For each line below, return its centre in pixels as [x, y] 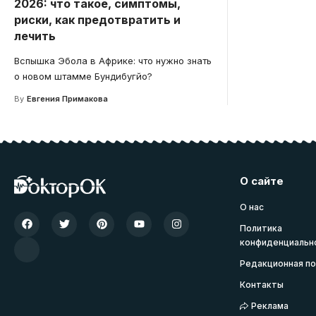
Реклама [270, 305]
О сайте [262, 181]
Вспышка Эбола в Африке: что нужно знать [113, 60]
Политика [261, 228]
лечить [35, 36]
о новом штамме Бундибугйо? [83, 76]
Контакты [262, 284]
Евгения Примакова [67, 98]
